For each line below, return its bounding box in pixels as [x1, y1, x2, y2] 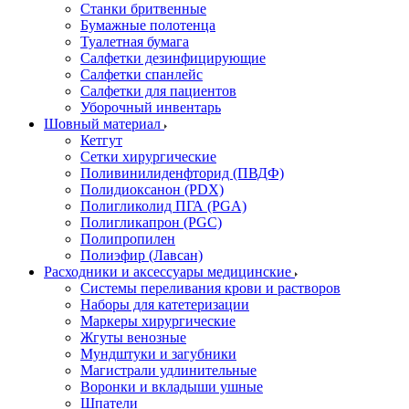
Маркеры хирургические [80, 313, 236, 329]
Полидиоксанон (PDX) [80, 182, 224, 197]
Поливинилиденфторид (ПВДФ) [80, 165, 284, 181]
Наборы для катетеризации [80, 297, 249, 312]
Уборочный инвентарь [80, 100, 221, 115]
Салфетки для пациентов [80, 83, 236, 99]
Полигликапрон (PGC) [80, 215, 222, 230]
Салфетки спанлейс [80, 67, 203, 82]
